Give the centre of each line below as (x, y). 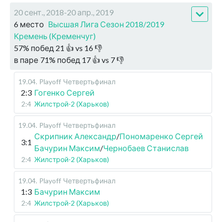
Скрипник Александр (75, 136)
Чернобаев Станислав (146, 148)
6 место (29, 24)
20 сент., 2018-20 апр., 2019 (64, 12)
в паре (26, 60)
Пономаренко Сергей (161, 136)
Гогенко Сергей (64, 93)
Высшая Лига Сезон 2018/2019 (106, 24)
